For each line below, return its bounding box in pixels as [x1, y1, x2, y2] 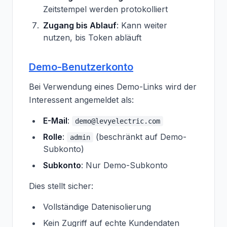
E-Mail [43, 116, 67, 126]
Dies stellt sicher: [29, 181, 93, 191]
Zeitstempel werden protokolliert [43, 4, 168, 14]
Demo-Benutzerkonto [29, 61, 133, 73]
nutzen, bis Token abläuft [43, 32, 141, 43]
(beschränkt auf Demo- [93, 132, 186, 142]
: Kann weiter [117, 20, 167, 30]
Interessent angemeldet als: [29, 95, 134, 105]
